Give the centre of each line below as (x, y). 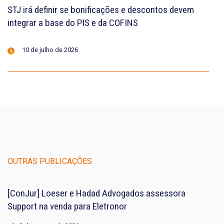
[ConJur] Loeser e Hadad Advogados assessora (96, 193)
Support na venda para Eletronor (67, 206)
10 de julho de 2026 (50, 49)
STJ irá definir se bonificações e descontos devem (101, 9)
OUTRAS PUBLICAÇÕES (50, 161)
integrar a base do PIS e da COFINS (73, 22)
